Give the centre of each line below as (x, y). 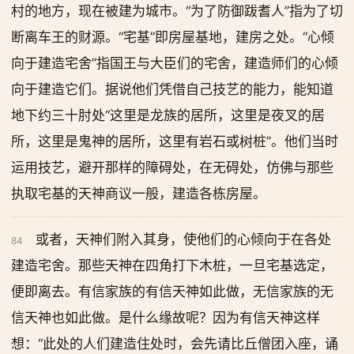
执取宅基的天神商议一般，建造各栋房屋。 (139, 194)
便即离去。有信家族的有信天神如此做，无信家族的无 (172, 292)
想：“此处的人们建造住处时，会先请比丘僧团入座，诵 (175, 344)
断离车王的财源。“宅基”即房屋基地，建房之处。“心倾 (173, 37)
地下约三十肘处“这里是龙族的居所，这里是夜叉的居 (168, 115)
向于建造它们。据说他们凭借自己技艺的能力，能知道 (172, 89)
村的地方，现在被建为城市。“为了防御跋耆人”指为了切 (177, 11)
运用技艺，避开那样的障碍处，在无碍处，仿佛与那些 (172, 168)
